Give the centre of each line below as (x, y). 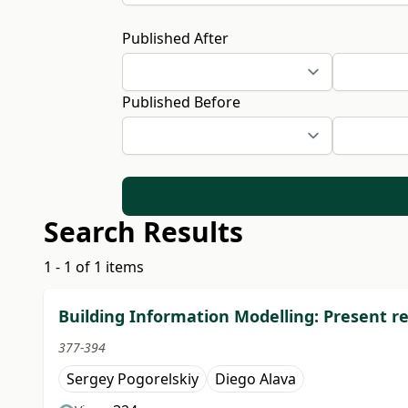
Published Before (182, 102)
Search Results (143, 232)
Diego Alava (255, 379)
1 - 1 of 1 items (94, 267)
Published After (176, 38)
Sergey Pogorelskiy (133, 379)
